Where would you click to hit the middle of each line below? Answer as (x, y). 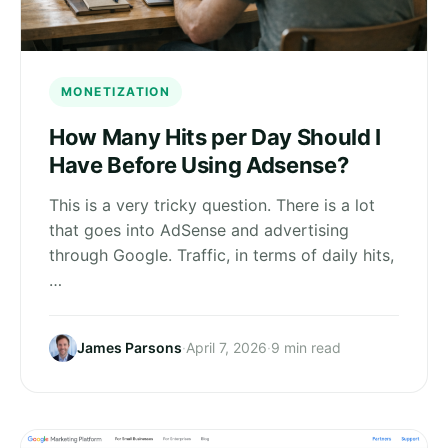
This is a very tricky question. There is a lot (212, 204)
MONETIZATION (116, 91)
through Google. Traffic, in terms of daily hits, (221, 254)
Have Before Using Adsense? (199, 164)
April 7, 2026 (226, 348)
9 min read (306, 348)
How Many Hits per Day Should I (215, 136)
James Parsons (129, 348)
